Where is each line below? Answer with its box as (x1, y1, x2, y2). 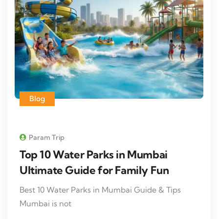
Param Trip (29, 132, 65, 142)
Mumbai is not (20, 198, 71, 208)
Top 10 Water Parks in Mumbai (20, 147, 168, 161)
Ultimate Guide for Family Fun (20, 163, 169, 177)
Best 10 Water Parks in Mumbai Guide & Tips (20, 184, 181, 195)
